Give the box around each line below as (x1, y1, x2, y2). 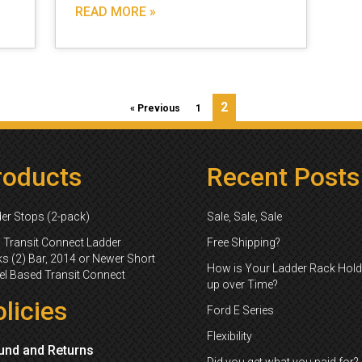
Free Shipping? (207, 236, 280, 249)
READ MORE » (75, 4, 156, 19)
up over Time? (207, 278, 278, 291)
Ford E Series (207, 304, 274, 317)
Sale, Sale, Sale (207, 210, 282, 223)
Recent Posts (207, 162, 360, 192)
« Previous (130, 103, 180, 114)
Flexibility (207, 330, 252, 343)
